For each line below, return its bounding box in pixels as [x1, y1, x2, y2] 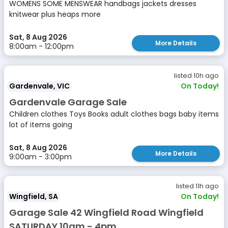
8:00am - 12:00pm [9, 41, 74, 51]
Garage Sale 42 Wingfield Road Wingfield [9, 206, 204, 219]
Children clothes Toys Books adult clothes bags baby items [9, 109, 219, 119]
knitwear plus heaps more [9, 9, 101, 19]
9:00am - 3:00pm [9, 152, 72, 162]
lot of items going [9, 120, 72, 130]
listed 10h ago [174, 71, 219, 80]
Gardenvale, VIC [9, 81, 70, 91]
